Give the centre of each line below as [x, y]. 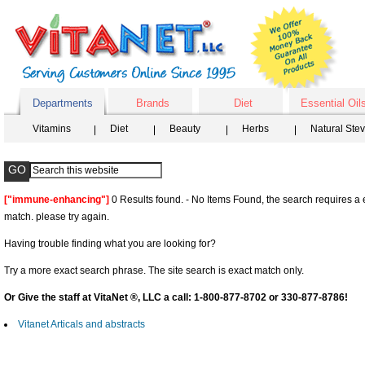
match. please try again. [57, 217]
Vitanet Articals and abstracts [81, 324]
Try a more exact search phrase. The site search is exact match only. [154, 270]
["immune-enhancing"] [57, 200]
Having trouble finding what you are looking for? [110, 244]
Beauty [185, 129]
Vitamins [52, 129]
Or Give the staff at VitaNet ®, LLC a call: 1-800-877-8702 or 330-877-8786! [176, 297]
